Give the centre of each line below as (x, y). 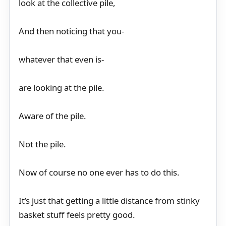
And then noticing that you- (71, 31)
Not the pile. (42, 144)
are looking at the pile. (62, 88)
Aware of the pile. (52, 116)
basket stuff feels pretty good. (77, 215)
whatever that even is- (61, 60)
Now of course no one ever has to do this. (99, 173)
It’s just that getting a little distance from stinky (109, 201)
